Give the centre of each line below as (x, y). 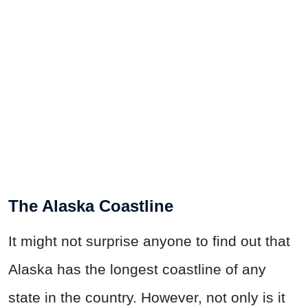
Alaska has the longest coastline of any (137, 269)
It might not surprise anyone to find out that (149, 241)
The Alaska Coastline (91, 206)
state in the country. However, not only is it (147, 298)
